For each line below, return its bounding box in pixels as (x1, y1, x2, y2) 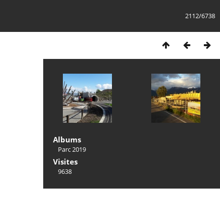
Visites (53, 157, 78, 166)
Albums (53, 135, 81, 144)
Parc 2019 (58, 145, 86, 154)
